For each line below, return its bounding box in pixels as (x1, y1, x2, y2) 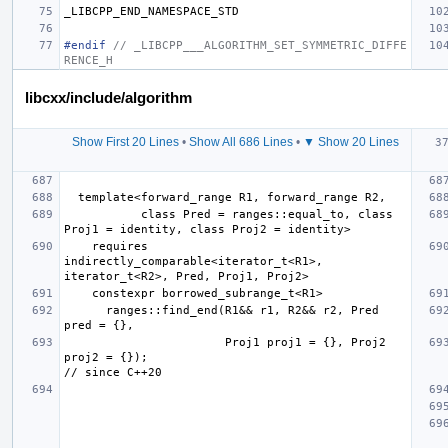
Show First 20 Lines (71, 134, 179, 149)
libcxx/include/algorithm (25, 88, 192, 106)
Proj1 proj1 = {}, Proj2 (64, 335, 225, 349)
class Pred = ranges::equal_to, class (64, 207, 141, 221)
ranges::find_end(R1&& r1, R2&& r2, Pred (64, 303, 106, 317)
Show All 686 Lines (188, 134, 293, 149)
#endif (64, 38, 113, 52)
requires (64, 239, 92, 253)
